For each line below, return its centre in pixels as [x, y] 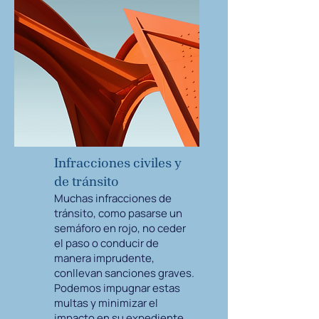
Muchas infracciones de [113, 198]
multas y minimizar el [106, 303]
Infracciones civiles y [118, 163]
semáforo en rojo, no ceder [120, 228]
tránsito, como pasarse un [118, 213]
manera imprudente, [104, 258]
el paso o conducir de [106, 243]
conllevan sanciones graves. [124, 273]
